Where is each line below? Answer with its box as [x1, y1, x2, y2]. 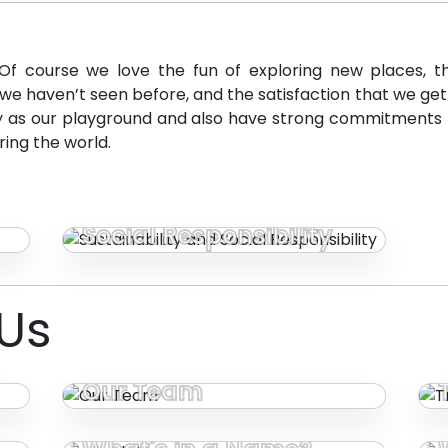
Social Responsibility [82, 219, 334, 253]
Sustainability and [82, 191, 309, 225]
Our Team [82, 375, 204, 409]
